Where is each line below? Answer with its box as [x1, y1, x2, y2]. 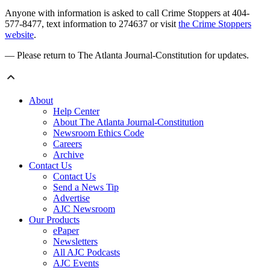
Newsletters [53, 236, 98, 247]
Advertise [53, 193, 90, 204]
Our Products [29, 215, 80, 225]
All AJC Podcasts [53, 247, 120, 258]
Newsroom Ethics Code [53, 128, 144, 139]
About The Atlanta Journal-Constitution [53, 117, 204, 128]
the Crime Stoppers [178, 19, 251, 30]
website [5, 30, 34, 40]
